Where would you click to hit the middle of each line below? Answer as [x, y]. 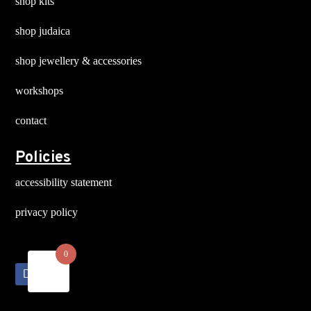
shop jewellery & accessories [79, 61]
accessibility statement [64, 182]
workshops [40, 91]
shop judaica [43, 31]
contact [31, 120]
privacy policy [47, 212]
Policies [43, 158]
